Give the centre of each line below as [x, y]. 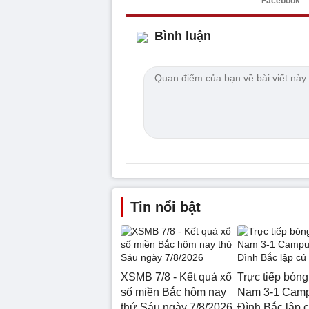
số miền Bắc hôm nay [173, 292]
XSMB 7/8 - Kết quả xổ [176, 277]
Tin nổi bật [166, 207]
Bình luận [183, 36]
